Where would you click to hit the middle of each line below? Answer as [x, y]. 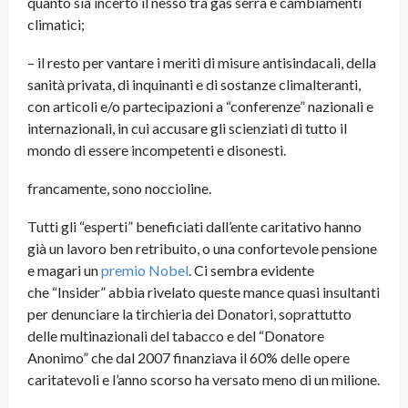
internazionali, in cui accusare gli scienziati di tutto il [187, 128]
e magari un [63, 270]
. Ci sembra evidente [251, 270]
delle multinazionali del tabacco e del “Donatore [176, 336]
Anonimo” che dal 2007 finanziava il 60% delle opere [189, 358]
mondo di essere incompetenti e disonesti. [157, 150]
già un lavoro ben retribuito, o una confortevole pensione [202, 249]
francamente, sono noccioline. [119, 189]
